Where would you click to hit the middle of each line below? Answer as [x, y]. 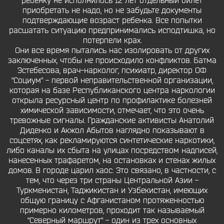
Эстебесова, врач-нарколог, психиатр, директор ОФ [112, 70]
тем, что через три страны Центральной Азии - [112, 180]
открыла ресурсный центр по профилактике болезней [112, 100]
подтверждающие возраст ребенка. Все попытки [112, 20]
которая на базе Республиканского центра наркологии [112, 90]
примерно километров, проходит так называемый [112, 210]
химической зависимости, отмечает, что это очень [112, 110]
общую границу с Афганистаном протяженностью [112, 200]
